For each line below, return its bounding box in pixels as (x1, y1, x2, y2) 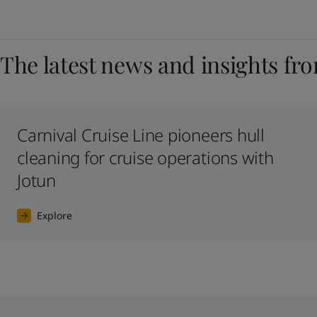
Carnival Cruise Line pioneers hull (17, 123, 265, 146)
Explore (37, 209, 72, 222)
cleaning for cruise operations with (17, 146, 274, 169)
